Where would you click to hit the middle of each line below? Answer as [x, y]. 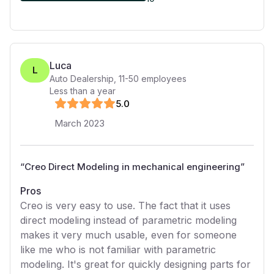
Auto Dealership [82, 79]
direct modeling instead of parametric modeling [128, 220]
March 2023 [80, 123]
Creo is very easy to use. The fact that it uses [125, 206]
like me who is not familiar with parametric [118, 250]
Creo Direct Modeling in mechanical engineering [132, 167]
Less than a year [83, 91]
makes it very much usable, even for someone [128, 235]
